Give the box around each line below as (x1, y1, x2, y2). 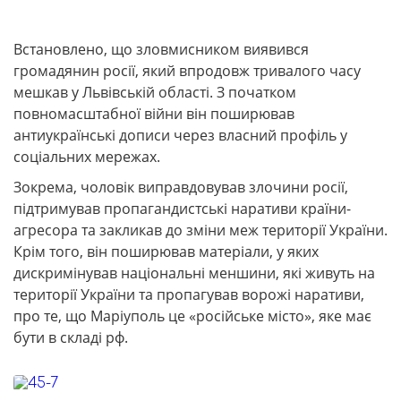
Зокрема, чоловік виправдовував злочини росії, (13, 177, 348, 198)
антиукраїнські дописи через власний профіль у (13, 125, 347, 146)
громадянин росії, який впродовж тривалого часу (13, 61, 361, 81)
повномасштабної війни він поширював (13, 104, 294, 124)
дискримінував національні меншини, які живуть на (13, 263, 375, 284)
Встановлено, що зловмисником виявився (13, 39, 309, 60)
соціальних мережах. (13, 147, 160, 167)
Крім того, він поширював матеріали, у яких (13, 242, 319, 262)
